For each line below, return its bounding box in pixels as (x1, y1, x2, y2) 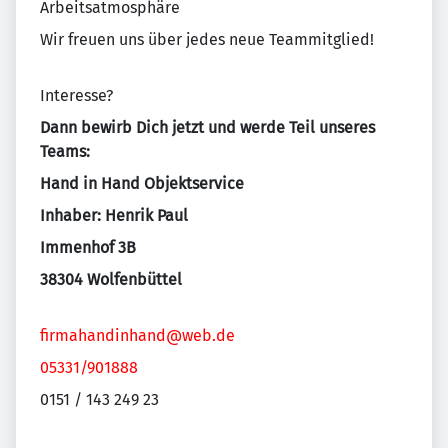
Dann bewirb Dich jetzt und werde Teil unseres (40, 118, 375, 138)
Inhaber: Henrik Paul (40, 206, 188, 226)
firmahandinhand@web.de (40, 326, 235, 346)
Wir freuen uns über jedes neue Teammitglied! (40, 30, 374, 50)
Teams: (40, 142, 90, 162)
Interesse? (40, 86, 113, 106)
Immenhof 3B (40, 238, 136, 258)
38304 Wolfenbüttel (40, 270, 182, 290)
